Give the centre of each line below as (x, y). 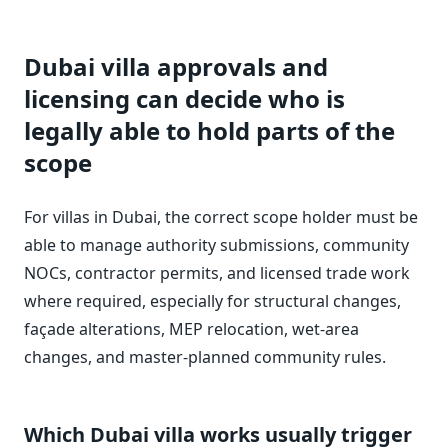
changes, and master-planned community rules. (205, 356)
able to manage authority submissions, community (216, 244)
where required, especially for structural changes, (212, 300)
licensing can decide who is (184, 98)
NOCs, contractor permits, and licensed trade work (217, 272)
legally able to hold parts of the (209, 130)
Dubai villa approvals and (176, 66)
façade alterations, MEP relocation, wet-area (191, 328)
